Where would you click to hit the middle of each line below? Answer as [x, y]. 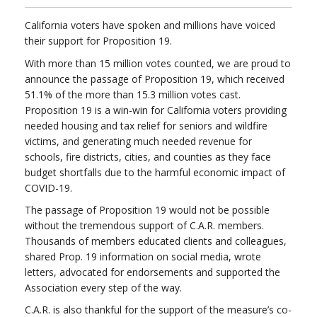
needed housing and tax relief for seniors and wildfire [146, 125]
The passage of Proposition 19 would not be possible [147, 209]
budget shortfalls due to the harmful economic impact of [155, 172]
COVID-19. [48, 188]
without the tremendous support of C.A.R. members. [144, 225]
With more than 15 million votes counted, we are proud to [158, 63]
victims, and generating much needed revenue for [138, 141]
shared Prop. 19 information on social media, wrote [143, 256]
